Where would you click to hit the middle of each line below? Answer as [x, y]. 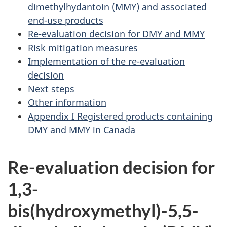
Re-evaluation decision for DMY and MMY [116, 34]
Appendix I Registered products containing [120, 116]
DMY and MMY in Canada [82, 129]
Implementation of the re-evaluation [106, 61]
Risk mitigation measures [83, 47]
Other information [67, 102]
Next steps [51, 88]
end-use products [66, 20]
